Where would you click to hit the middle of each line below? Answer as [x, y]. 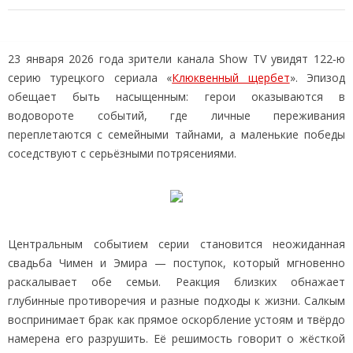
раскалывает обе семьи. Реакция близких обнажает [176, 281]
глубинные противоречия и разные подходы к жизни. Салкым [176, 300]
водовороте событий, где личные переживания [176, 115]
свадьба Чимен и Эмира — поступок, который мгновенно [176, 262]
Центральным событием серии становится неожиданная [176, 243]
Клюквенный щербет [231, 77]
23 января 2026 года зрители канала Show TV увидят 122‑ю [176, 58]
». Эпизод [318, 77]
